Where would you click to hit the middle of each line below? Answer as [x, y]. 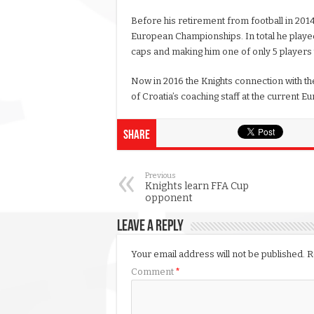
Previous [161, 176]
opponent [169, 198]
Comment [153, 272]
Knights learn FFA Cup [197, 186]
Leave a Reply [150, 227]
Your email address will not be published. [218, 254]
